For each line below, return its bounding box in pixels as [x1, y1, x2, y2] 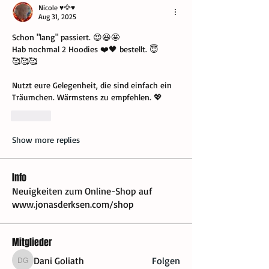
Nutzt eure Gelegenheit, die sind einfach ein [12, 80, 172, 91]
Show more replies [12, 134, 80, 145]
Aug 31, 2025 [38, 12, 76, 22]
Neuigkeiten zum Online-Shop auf [12, 185, 152, 198]
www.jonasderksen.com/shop [12, 198, 134, 211]
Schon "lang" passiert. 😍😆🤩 [12, 32, 119, 43]
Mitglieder [12, 235, 52, 250]
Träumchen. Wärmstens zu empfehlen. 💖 [12, 92, 162, 103]
